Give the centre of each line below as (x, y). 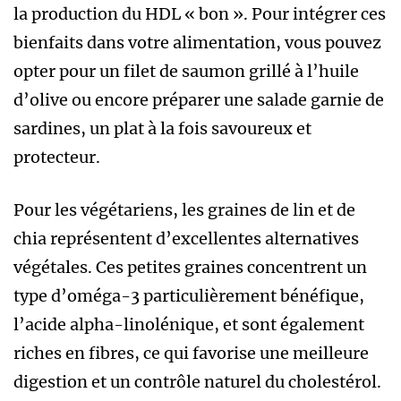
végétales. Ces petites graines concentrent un (190, 267)
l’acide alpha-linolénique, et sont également (189, 324)
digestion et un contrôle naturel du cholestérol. (197, 381)
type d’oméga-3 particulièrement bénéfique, (189, 295)
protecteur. (57, 157)
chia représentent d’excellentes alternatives (186, 238)
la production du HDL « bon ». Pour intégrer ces (200, 13)
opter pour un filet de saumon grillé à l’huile (186, 71)
